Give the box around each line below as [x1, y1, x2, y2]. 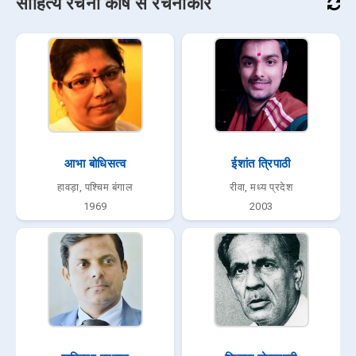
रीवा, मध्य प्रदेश [230, 181, 292, 194]
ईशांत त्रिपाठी [231, 157, 291, 172]
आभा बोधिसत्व [64, 157, 126, 172]
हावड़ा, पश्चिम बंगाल [57, 181, 133, 194]
